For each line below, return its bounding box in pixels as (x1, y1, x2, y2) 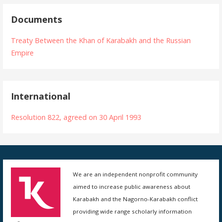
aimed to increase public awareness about (73, 182, 191, 190)
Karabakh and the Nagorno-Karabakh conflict (73, 195, 198, 203)
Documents (11, 13, 62, 26)
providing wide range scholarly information (73, 207, 192, 215)
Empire (11, 48, 34, 58)
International (11, 90, 71, 103)
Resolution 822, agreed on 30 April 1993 (11, 112, 142, 122)
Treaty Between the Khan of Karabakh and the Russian (11, 36, 191, 46)
